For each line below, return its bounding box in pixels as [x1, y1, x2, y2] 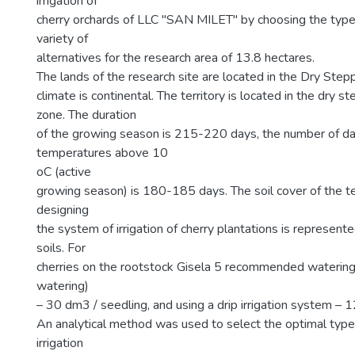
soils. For [36, 239, 86, 257]
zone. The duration [36, 106, 136, 124]
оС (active [36, 163, 91, 181]
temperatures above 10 [36, 144, 168, 162]
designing [36, 201, 89, 219]
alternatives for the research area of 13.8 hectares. [36, 49, 315, 67]
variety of [36, 30, 88, 48]
